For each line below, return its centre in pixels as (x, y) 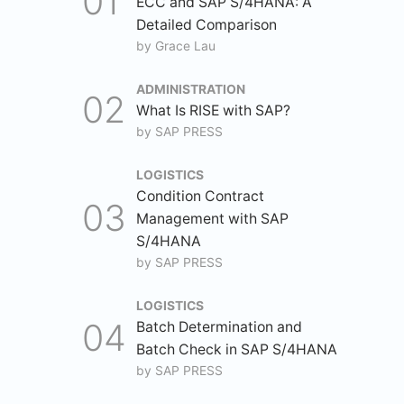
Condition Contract (200, 196)
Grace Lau (185, 46)
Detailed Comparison (207, 25)
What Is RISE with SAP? (213, 110)
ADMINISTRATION (191, 89)
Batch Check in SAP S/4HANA (237, 349)
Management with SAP (212, 219)
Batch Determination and (219, 327)
